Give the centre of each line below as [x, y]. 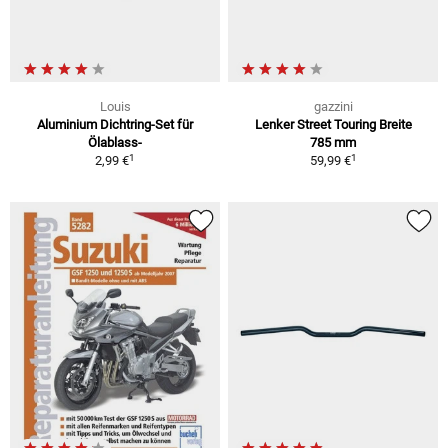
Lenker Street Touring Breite [333, 125]
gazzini [333, 107]
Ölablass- [115, 143]
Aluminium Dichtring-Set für [115, 125]
